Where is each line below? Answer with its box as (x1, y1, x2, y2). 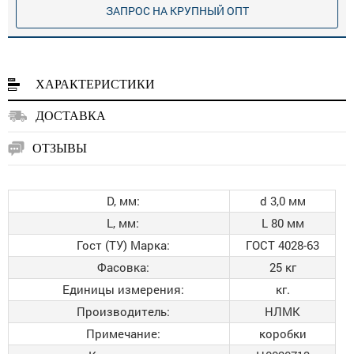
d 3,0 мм (259, 193, 306, 209)
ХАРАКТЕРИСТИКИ (36, 77, 155, 91)
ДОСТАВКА (36, 109, 106, 122)
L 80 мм (261, 215, 304, 231)
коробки (258, 326, 307, 341)
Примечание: (85, 326, 160, 341)
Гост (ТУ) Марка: (76, 237, 170, 253)
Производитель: (76, 303, 170, 319)
